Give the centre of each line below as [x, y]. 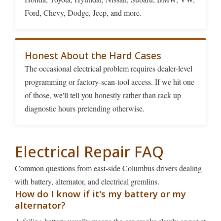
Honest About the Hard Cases [93, 56]
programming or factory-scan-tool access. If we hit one [110, 82]
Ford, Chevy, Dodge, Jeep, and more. [83, 13]
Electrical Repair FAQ [89, 152]
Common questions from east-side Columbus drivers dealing [108, 168]
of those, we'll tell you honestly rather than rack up [103, 95]
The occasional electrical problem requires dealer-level [109, 69]
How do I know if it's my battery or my [100, 194]
